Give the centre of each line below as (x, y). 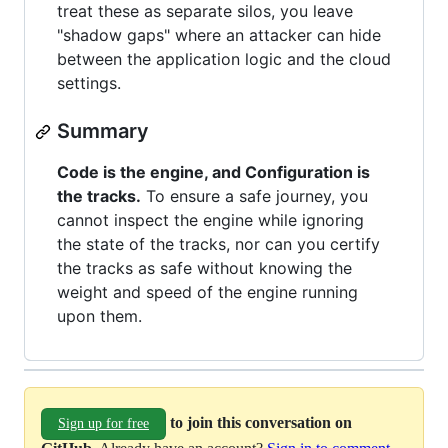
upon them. (99, 316)
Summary (103, 131)
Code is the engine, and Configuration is (213, 172)
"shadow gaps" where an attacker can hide (219, 35)
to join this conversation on (261, 422)
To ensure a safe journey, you (254, 196)
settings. (89, 83)
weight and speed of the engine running (207, 292)
